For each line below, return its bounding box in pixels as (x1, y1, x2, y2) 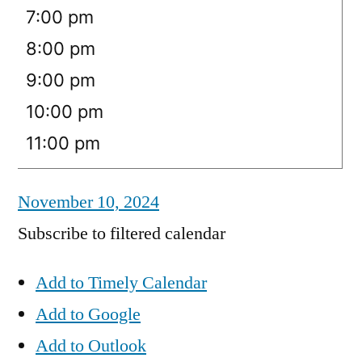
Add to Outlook (36, 335, 146, 358)
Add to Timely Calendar (36, 271, 207, 295)
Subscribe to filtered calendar (18, 222, 225, 246)
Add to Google (36, 303, 141, 326)
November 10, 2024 (18, 191, 159, 214)
